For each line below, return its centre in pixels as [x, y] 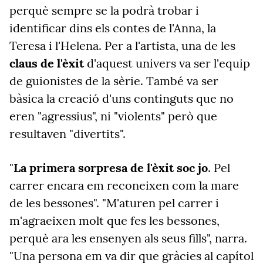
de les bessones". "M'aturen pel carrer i [114, 203]
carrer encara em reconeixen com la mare [124, 185]
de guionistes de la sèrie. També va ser [114, 81]
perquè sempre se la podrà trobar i [104, 10]
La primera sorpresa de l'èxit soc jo [111, 168]
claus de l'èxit [47, 63]
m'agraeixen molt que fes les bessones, [114, 220]
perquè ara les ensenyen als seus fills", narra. [128, 238]
